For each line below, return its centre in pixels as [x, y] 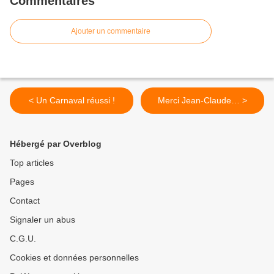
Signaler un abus [43, 220]
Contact [25, 201]
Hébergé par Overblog [56, 144]
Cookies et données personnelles [74, 258]
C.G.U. [23, 239]
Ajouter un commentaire [111, 31]
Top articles [32, 163]
